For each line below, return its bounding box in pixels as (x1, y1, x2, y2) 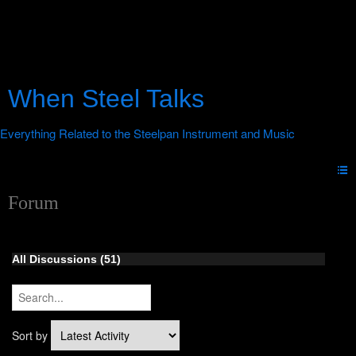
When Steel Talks (8, 84, 204, 113)
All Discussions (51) (12, 253, 121, 266)
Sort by (12, 327, 51, 344)
